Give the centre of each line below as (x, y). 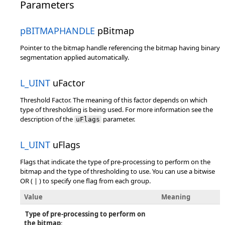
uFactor (68, 83)
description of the (47, 119)
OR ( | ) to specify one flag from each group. (85, 181)
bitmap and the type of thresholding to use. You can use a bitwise (118, 171)
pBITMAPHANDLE (58, 31)
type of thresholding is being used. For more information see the (117, 109)
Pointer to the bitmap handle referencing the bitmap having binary (120, 48)
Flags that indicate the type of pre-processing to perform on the (115, 162)
